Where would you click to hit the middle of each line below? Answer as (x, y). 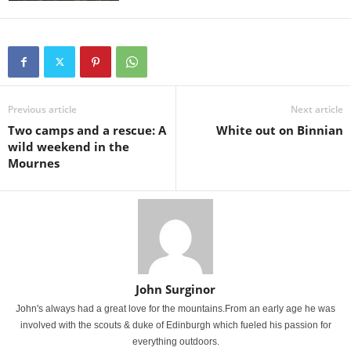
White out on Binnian (280, 130)
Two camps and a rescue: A (87, 130)
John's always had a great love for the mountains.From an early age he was (175, 308)
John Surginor (175, 289)
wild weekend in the (69, 146)
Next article (317, 109)
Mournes (34, 163)
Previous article (42, 109)
